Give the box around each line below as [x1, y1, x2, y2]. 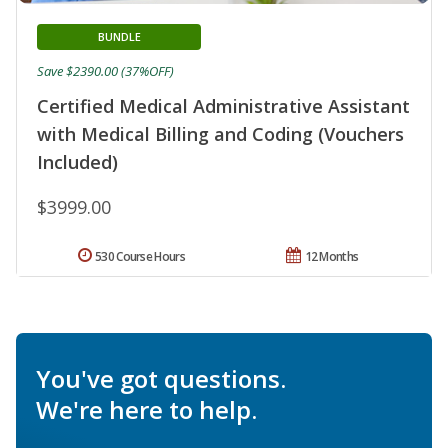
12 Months [304, 248, 359, 266]
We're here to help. [36, 393, 257, 427]
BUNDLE [97, 29, 141, 45]
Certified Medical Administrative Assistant [37, 94, 410, 119]
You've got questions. [36, 362, 286, 396]
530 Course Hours [95, 248, 185, 266]
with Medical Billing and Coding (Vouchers [37, 122, 404, 147]
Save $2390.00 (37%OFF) [37, 62, 174, 81]
